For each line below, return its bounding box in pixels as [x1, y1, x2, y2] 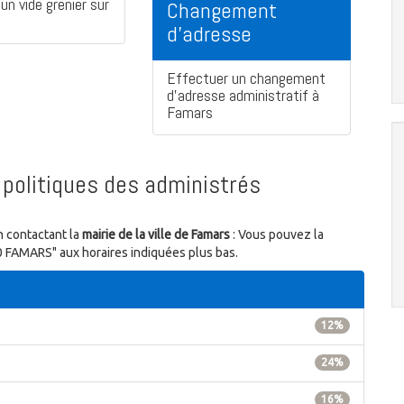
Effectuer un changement [167, 68, 326, 89]
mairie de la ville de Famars [82, 227, 230, 243]
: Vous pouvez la [230, 227, 324, 243]
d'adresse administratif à [167, 85, 319, 106]
